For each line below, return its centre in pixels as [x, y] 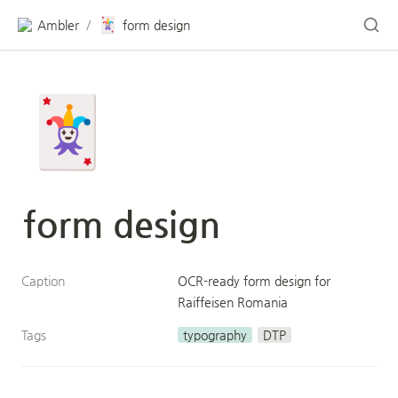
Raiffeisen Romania [233, 302]
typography [215, 335]
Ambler [58, 24]
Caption [43, 281]
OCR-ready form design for [254, 281]
